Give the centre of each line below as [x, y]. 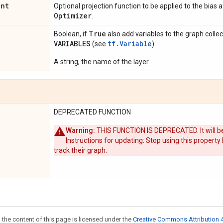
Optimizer [73, 16]
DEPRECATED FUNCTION [92, 112]
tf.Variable [130, 44]
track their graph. [80, 150]
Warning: [80, 130]
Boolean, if [71, 34]
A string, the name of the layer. [102, 62]
